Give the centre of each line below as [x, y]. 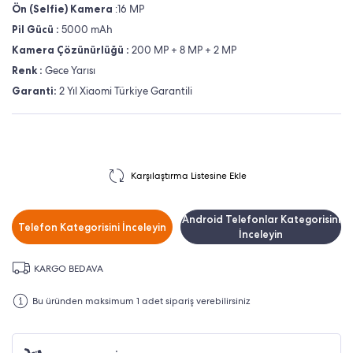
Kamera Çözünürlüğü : [71, 50]
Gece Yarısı [70, 71]
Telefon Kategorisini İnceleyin [92, 227]
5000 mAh [87, 30]
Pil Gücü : [37, 30]
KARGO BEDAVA [69, 268]
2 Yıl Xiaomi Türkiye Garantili [124, 91]
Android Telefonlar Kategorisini [261, 219]
